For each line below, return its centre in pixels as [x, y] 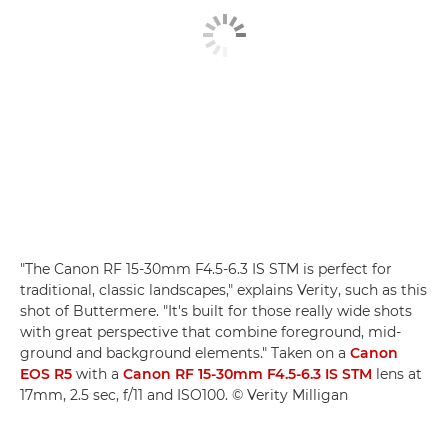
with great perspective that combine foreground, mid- [210, 332]
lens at [397, 374]
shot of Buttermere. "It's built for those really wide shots [216, 311]
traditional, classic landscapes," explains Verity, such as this [223, 290]
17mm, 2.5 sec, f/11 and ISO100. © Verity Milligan [184, 395]
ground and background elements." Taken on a [185, 353]
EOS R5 [46, 374]
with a [97, 374]
